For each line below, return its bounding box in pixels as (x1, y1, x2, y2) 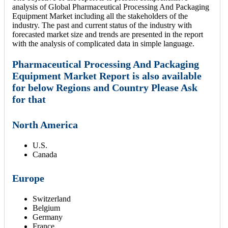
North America (12, 119, 78, 130)
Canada (33, 150, 57, 159)
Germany (33, 213, 63, 222)
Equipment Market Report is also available (12, 70, 202, 82)
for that (12, 94, 46, 105)
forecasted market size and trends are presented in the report (12, 30, 203, 39)
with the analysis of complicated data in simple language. (12, 39, 194, 48)
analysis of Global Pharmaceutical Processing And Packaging (12, 3, 209, 12)
